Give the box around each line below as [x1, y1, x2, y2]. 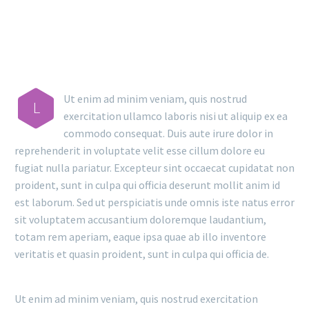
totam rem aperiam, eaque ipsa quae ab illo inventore [14, 230, 266, 244]
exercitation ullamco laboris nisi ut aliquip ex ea [63, 109, 288, 123]
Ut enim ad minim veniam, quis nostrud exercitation [14, 292, 258, 306]
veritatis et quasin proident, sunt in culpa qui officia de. [14, 247, 269, 261]
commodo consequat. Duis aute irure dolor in [63, 126, 273, 141]
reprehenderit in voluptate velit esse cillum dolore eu [14, 143, 265, 158]
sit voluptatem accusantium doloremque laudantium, [14, 212, 266, 227]
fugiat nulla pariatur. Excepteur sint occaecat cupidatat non [14, 161, 295, 175]
